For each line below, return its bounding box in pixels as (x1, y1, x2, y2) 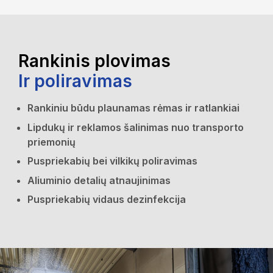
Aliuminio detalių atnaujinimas (27, 174, 171, 186)
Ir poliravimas (18, 71, 132, 91)
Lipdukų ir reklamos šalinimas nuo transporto (27, 121, 244, 133)
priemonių (27, 135, 76, 148)
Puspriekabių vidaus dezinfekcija (27, 193, 186, 205)
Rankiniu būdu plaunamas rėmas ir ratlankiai (27, 102, 239, 114)
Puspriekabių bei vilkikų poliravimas (27, 155, 197, 167)
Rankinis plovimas (18, 51, 171, 71)
